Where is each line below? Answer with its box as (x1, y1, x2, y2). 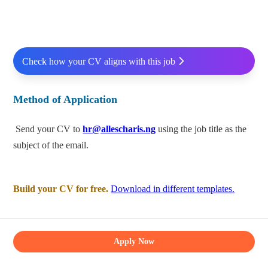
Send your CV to (13, 124, 83, 135)
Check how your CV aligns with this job (22, 56, 175, 66)
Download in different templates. (111, 184, 235, 194)
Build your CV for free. (13, 184, 109, 194)
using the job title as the (158, 124, 247, 135)
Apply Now (113, 237, 154, 246)
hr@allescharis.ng (83, 124, 156, 135)
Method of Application (13, 93, 118, 106)
